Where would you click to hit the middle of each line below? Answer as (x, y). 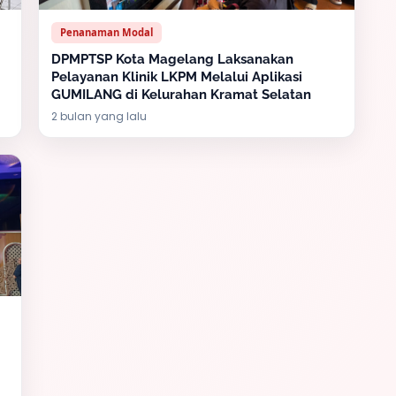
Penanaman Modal (107, 32)
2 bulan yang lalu (99, 116)
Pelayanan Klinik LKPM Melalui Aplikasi (177, 77)
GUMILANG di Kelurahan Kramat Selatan (181, 95)
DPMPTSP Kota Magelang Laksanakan (172, 59)
